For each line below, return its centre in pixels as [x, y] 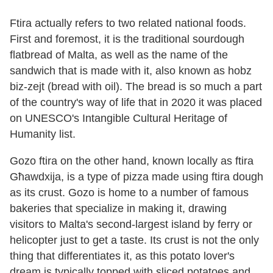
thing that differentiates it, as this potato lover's [122, 256]
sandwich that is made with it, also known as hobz [131, 70]
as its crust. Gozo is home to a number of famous [129, 192]
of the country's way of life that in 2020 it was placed [136, 102]
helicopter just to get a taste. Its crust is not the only [134, 240]
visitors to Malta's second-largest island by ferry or [131, 224]
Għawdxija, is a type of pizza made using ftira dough [136, 176]
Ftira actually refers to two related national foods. [128, 23]
